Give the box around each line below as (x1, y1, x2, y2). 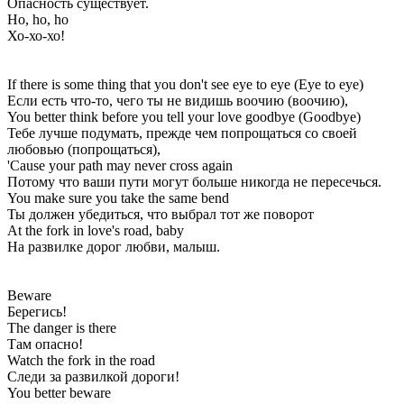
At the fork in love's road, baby (7, 222, 184, 238)
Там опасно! (7, 335, 83, 352)
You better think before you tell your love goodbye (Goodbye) (7, 108, 361, 124)
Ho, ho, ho (7, 11, 69, 27)
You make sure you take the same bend (7, 189, 229, 206)
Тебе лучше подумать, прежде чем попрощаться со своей (7, 124, 357, 141)
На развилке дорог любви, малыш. (7, 238, 220, 254)
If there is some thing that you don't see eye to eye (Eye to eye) (7, 76, 363, 92)
